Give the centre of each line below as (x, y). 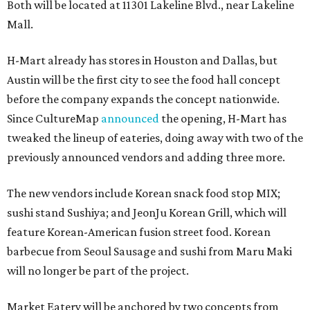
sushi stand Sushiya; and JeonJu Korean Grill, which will (147, 212)
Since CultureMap (54, 118)
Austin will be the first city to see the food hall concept (144, 80)
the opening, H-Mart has (223, 118)
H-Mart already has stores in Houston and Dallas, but (142, 60)
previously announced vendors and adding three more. (146, 157)
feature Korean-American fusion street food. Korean (139, 232)
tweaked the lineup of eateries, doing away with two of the (155, 138)
